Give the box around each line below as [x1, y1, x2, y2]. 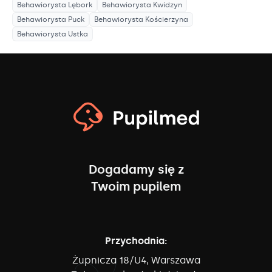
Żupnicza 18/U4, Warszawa [72, 254, 200, 267]
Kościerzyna [145, 15, 188, 24]
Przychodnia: [105, 235, 167, 247]
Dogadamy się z [88, 162, 184, 177]
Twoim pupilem [91, 179, 181, 194]
